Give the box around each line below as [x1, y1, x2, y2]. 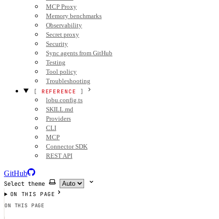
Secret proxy [46, 31, 79, 38]
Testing [46, 59, 66, 66]
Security [46, 40, 68, 47]
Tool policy [46, 68, 77, 75]
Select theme [4, 180, 45, 188]
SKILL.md [46, 106, 73, 113]
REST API [46, 152, 72, 159]
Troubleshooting [46, 77, 90, 85]
